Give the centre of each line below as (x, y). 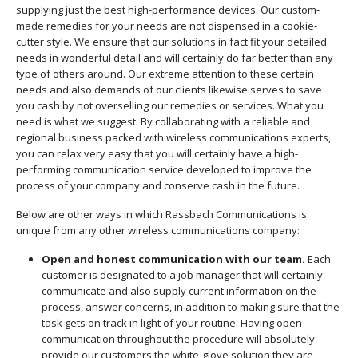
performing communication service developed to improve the (164, 169)
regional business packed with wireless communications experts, (173, 137)
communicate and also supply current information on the (179, 291)
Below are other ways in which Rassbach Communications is (161, 214)
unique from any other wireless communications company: (158, 230)
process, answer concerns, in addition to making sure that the (191, 307)
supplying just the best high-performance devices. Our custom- (168, 10)
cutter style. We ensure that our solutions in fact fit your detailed (171, 42)
